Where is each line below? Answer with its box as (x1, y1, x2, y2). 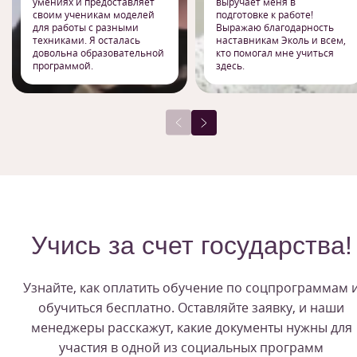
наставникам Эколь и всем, (216, 33, 346, 48)
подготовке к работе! (216, 8, 313, 22)
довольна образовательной (33, 46, 164, 61)
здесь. (216, 59, 245, 73)
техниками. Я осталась (33, 33, 140, 48)
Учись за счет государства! (30, 231, 352, 261)
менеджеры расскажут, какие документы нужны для (30, 319, 352, 337)
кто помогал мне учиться (216, 46, 334, 61)
